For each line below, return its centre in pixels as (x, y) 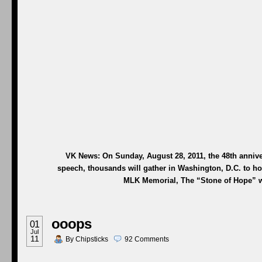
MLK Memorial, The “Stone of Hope (187, 180)
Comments (152, 239)
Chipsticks (92, 239)
